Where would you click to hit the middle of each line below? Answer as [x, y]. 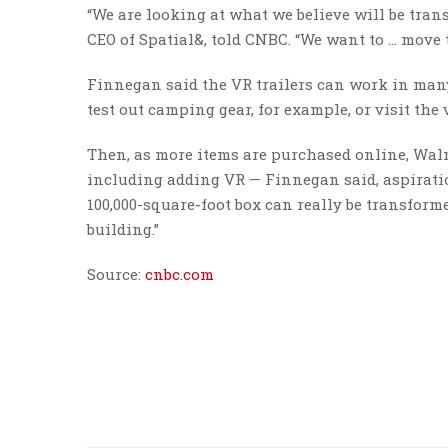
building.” [123, 229]
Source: [116, 274]
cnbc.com [179, 274]
